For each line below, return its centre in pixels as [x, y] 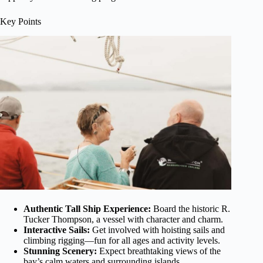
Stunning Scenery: [60, 251]
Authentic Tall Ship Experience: [87, 208]
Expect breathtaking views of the [159, 251]
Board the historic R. [190, 208]
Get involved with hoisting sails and [157, 230]
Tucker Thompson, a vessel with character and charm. [123, 219]
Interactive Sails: [57, 230]
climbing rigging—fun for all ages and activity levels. [122, 240]
